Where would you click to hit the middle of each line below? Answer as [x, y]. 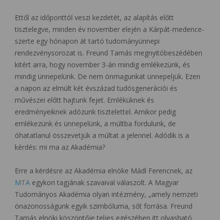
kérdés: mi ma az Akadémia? [60, 147]
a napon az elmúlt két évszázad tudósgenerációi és [96, 88]
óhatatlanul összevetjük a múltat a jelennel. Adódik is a [102, 135]
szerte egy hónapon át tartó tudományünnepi [87, 41]
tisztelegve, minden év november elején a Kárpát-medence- [110, 29]
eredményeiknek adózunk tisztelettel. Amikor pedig [95, 111]
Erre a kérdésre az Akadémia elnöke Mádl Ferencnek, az [104, 170]
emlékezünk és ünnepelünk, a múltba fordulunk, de [95, 123]
